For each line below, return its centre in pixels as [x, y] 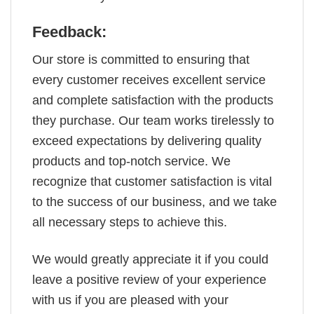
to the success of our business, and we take [155, 202]
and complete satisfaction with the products [153, 101]
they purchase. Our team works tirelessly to [153, 121]
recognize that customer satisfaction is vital [152, 182]
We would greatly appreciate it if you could [150, 259]
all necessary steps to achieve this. [131, 223]
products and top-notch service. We [131, 162]
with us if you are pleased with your [130, 300]
